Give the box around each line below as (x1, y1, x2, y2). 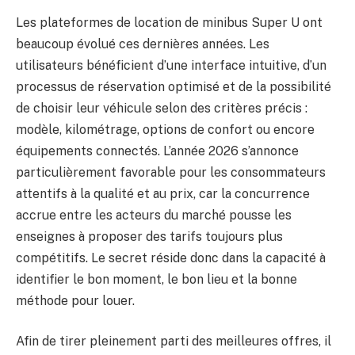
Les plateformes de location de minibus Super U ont (16, 14, 323, 30)
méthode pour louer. (16, 292, 135, 308)
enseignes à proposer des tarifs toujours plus (16, 228, 283, 244)
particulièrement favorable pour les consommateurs (16, 164, 326, 180)
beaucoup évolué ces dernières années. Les (16, 36, 269, 52)
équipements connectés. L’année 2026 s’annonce (16, 143, 299, 158)
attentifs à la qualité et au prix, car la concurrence (16, 185, 310, 201)
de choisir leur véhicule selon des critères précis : (16, 100, 307, 116)
